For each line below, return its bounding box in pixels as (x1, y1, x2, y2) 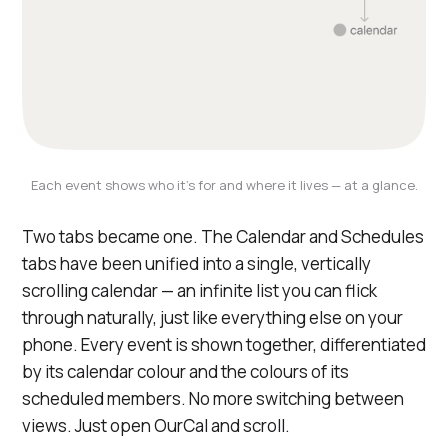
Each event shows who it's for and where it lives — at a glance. (30, 176, 418, 194)
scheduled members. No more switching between (22, 387, 404, 410)
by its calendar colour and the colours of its (22, 360, 349, 383)
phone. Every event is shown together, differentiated (22, 333, 426, 356)
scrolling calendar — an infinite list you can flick (22, 279, 377, 302)
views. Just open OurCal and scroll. (22, 414, 290, 437)
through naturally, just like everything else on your (22, 306, 403, 329)
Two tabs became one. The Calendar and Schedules (22, 225, 424, 248)
